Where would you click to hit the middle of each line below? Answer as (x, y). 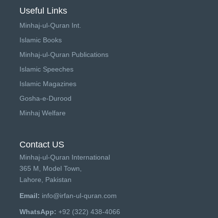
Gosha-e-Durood (45, 98)
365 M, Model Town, (51, 168)
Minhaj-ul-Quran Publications (64, 54)
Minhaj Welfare (43, 113)
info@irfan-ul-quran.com (79, 195)
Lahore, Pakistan (45, 179)
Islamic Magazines (48, 83)
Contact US (42, 144)
